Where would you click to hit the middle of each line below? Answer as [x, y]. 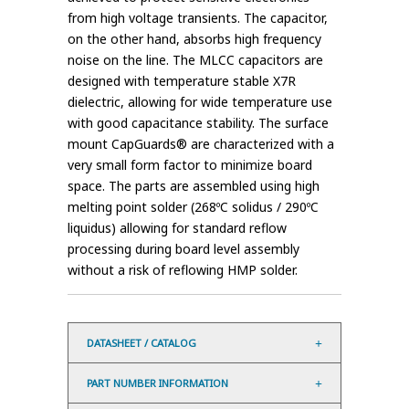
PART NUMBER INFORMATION [157, 383]
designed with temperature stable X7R [182, 81]
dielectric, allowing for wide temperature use [200, 102]
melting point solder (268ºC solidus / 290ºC [193, 207]
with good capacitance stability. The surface [198, 123]
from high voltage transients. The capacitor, [198, 18]
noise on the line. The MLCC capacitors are [195, 60]
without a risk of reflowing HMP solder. [183, 270]
